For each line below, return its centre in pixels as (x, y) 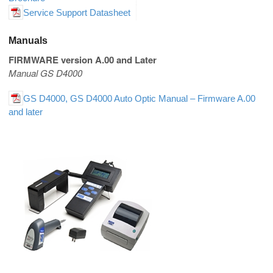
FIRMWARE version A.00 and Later (83, 60)
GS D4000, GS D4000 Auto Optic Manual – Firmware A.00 (139, 99)
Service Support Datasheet (77, 12)
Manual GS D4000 (45, 73)
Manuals (28, 41)
